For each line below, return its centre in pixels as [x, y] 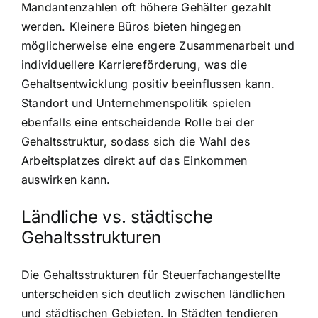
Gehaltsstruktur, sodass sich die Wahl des [136, 142]
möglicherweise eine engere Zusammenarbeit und [158, 46]
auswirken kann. [66, 180]
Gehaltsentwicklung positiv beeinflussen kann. [148, 84]
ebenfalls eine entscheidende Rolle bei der [138, 122]
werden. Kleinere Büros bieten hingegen [131, 27]
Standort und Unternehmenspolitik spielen [136, 103]
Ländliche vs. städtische [117, 217]
